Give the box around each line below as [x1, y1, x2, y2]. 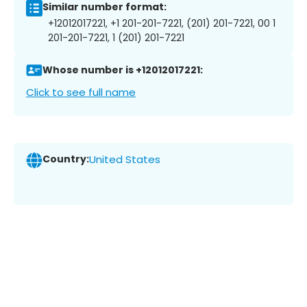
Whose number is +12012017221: [42, 63, 203, 77]
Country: [42, 152, 89, 167]
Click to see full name [26, 84, 136, 99]
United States [89, 152, 160, 167]
